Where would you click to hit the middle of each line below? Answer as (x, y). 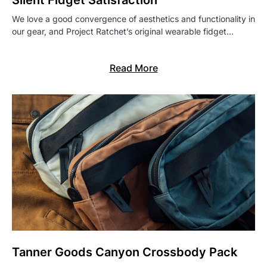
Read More (133, 68)
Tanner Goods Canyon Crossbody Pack (125, 252)
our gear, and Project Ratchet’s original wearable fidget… (123, 32)
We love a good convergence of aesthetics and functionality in (133, 19)
